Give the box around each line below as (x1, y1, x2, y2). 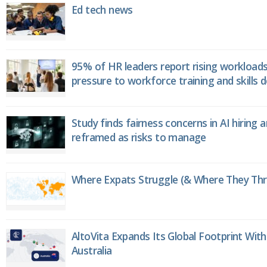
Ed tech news (72, 2, 133, 17)
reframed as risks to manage (72, 130, 206, 145)
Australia (72, 243, 112, 258)
